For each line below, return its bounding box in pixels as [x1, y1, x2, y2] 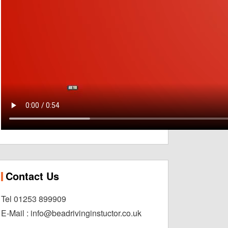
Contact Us [6, 168, 59, 184]
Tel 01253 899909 [1, 193, 66, 205]
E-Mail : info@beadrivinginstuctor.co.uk [1, 207, 141, 219]
